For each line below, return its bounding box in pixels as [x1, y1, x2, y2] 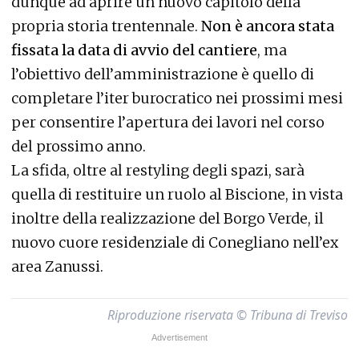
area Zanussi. [11, 257, 103, 276]
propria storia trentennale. [11, 17, 201, 36]
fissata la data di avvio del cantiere [11, 41, 257, 60]
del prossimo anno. [11, 137, 146, 156]
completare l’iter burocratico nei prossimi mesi [11, 89, 343, 108]
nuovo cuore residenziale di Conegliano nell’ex [11, 233, 338, 252]
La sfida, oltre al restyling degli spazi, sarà [11, 161, 305, 180]
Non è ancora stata [201, 17, 334, 36]
